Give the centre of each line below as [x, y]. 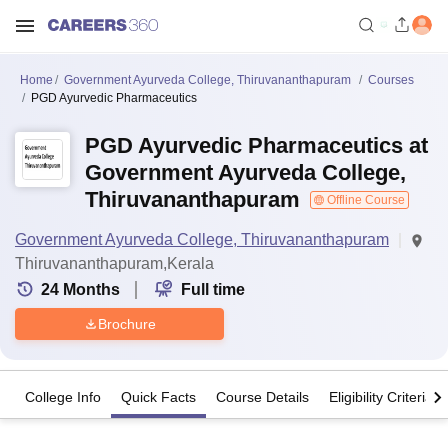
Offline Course [364, 200]
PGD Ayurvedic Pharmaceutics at [256, 145]
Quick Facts [158, 397]
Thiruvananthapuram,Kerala [114, 263]
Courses [391, 80]
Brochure [126, 323]
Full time [213, 289]
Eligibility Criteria [381, 397]
